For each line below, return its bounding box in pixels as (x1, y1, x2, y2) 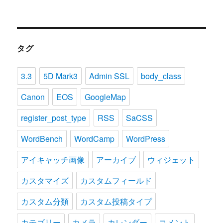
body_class (141, 70, 182, 82)
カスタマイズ (21, 174, 69, 186)
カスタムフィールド (80, 174, 152, 186)
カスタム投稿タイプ (80, 195, 152, 207)
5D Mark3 (43, 70, 78, 82)
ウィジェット (147, 153, 196, 165)
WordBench (21, 132, 63, 144)
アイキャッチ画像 (21, 153, 85, 165)
